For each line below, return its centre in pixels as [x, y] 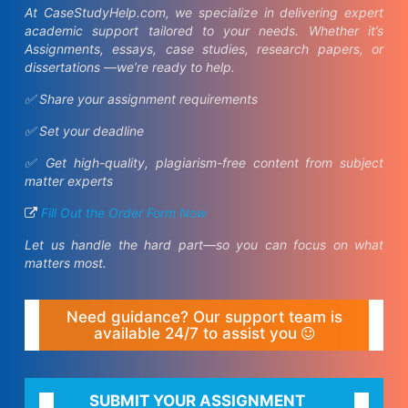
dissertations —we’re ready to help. [130, 67]
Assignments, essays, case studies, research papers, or [204, 49]
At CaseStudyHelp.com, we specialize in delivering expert [204, 12]
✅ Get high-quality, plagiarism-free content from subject [204, 163]
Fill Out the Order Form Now [124, 213]
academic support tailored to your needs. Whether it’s [204, 31]
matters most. [66, 263]
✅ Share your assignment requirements [141, 99]
